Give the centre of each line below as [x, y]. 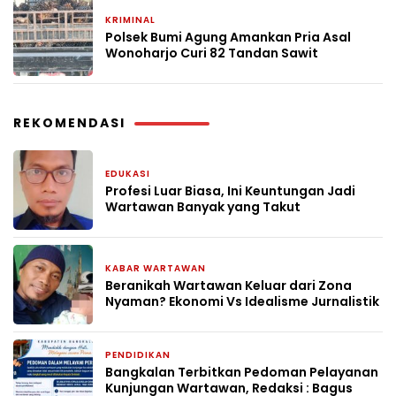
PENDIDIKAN [138, 354]
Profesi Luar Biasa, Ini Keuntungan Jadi [230, 190]
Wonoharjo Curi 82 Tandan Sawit [212, 53]
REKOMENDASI [69, 122]
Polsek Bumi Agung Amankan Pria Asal [228, 37]
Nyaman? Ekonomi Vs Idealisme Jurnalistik [242, 301]
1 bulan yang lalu [203, 174]
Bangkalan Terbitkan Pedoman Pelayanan [242, 372]
